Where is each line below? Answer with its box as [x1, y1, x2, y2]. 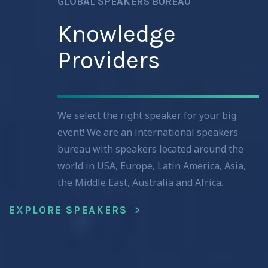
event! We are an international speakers [57, 126, 238, 139]
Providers [57, 46, 160, 75]
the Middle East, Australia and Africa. [57, 176, 223, 190]
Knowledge [57, 20, 176, 48]
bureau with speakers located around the [57, 142, 243, 156]
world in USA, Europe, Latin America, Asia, [57, 159, 246, 173]
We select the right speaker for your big [57, 109, 236, 123]
